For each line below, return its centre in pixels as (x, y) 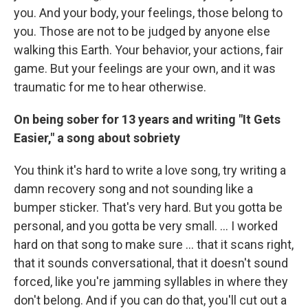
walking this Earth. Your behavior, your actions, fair (148, 49)
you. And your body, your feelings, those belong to (148, 12)
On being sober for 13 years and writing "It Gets (147, 119)
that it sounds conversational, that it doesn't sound (151, 263)
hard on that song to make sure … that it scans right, (154, 244)
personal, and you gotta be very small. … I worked (146, 225)
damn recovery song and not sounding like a (133, 188)
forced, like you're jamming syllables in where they (151, 281)
